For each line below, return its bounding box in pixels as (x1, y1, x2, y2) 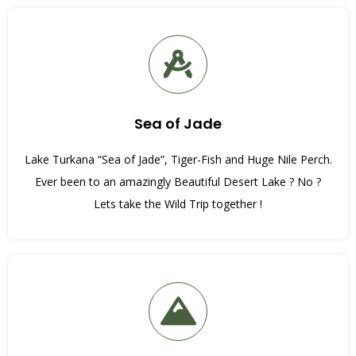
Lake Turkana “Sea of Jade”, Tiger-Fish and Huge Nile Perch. (24, 151, 332, 167)
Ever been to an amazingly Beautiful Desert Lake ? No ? (35, 173, 321, 189)
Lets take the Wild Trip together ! (94, 195, 262, 211)
